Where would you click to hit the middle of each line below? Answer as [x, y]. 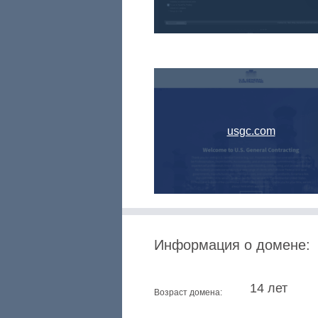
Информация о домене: [232, 245]
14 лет [269, 288]
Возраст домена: [188, 292]
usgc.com [251, 131]
